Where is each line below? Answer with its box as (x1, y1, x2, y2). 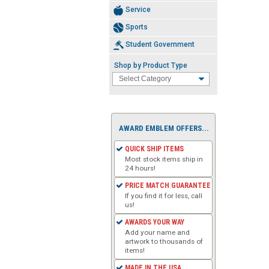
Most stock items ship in (125, 154, 204, 163)
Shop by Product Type (114, 61, 187, 70)
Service (125, 5, 151, 14)
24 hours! (125, 163, 156, 172)
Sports (125, 22, 148, 31)
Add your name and (125, 228, 190, 237)
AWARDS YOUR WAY (125, 217, 184, 226)
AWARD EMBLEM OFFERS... (119, 123, 209, 133)
